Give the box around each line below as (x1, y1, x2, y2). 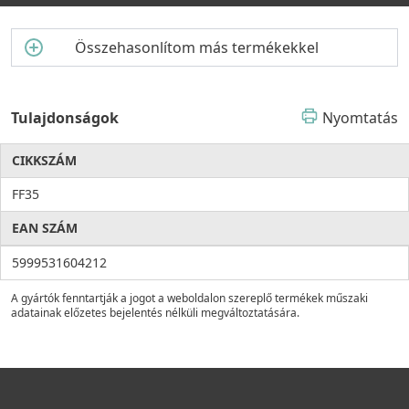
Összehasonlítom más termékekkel (74, 37, 319, 58)
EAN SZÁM (12, 219, 78, 237)
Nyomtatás (322, 108, 398, 129)
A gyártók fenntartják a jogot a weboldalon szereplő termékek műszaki (11, 290, 368, 307)
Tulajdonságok (11, 108, 119, 129)
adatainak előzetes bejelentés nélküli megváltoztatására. (11, 305, 299, 321)
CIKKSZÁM (12, 152, 77, 170)
